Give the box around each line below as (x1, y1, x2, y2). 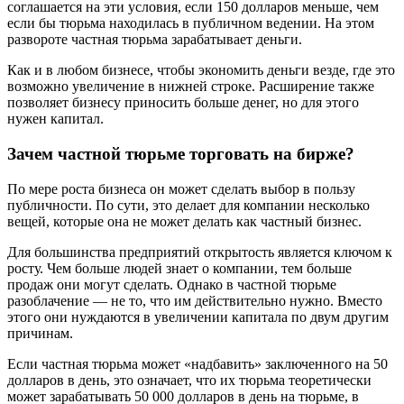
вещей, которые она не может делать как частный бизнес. (7, 213, 362, 229)
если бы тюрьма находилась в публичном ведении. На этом (7, 15, 374, 32)
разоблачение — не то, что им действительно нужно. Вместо (7, 292, 382, 308)
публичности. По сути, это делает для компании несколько (7, 197, 370, 213)
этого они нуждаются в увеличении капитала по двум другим (7, 308, 389, 325)
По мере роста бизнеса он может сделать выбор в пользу (7, 180, 355, 197)
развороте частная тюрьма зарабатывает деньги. (7, 32, 302, 48)
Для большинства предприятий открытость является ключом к (7, 243, 392, 260)
